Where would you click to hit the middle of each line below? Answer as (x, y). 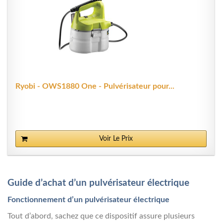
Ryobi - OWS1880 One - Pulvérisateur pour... (95, 86)
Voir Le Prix (116, 139)
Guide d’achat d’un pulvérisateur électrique (98, 183)
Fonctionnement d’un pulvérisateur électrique (88, 200)
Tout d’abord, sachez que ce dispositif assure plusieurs (101, 216)
